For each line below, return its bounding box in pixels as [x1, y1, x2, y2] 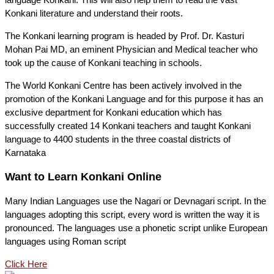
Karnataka [5, 147, 46, 158]
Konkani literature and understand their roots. [5, 7, 183, 18]
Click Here [5, 258, 47, 269]
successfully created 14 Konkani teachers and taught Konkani [5, 120, 251, 131]
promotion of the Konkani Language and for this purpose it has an [5, 93, 263, 104]
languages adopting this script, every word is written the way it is [5, 209, 260, 220]
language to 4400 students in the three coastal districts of [5, 133, 231, 144]
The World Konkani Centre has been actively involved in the [5, 80, 242, 91]
